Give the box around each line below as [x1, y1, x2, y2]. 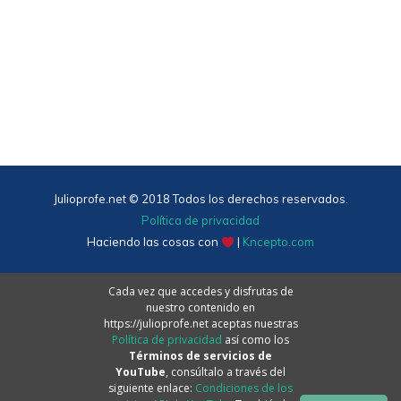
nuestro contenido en [146, 300, 255, 316]
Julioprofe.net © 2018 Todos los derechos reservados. [53, 192, 348, 207]
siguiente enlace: [108, 380, 195, 397]
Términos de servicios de [129, 348, 272, 364]
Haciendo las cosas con [87, 235, 222, 250]
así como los [222, 332, 289, 348]
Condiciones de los [195, 380, 293, 397]
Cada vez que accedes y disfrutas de [107, 284, 294, 300]
